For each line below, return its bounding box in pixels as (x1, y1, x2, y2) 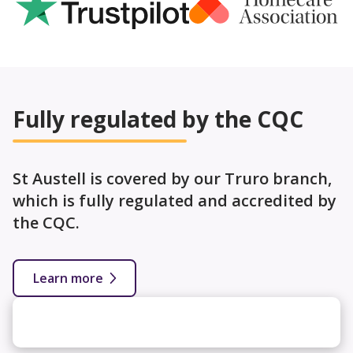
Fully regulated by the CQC (13, 103, 303, 134)
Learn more (33, 269, 103, 287)
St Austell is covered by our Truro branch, (13, 167, 332, 189)
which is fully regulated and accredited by (13, 189, 336, 211)
